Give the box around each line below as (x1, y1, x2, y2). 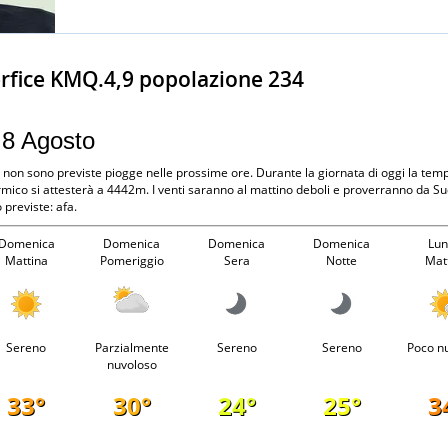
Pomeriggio (99, 251, 164, 269)
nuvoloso (106, 355, 157, 373)
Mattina (4, 251, 48, 269)
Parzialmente (94, 338, 169, 356)
